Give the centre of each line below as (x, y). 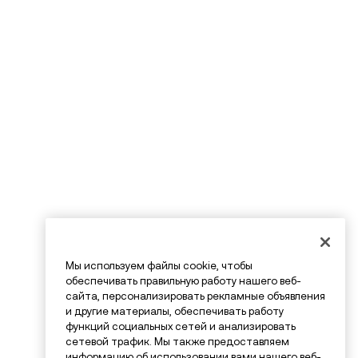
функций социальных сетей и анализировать (181, 327)
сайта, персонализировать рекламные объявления (195, 296)
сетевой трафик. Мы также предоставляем (177, 342)
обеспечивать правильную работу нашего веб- (183, 281)
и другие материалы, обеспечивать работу (175, 312)
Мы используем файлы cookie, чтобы (159, 266)
